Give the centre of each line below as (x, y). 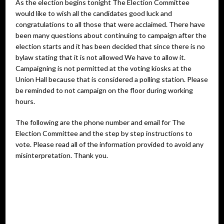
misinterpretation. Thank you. (62, 155)
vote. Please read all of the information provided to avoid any (110, 144)
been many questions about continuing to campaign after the (111, 35)
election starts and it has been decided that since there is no (110, 46)
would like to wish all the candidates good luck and (94, 13)
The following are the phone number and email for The (100, 122)
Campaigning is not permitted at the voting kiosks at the (104, 68)
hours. (25, 101)
